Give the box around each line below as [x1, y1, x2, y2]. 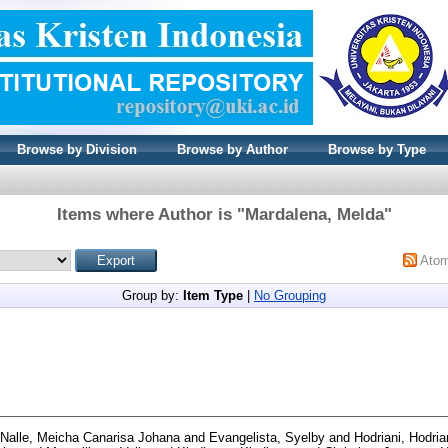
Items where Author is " [56, 205, 245, 224]
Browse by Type [328, 142, 426, 157]
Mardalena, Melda [244, 205, 384, 224]
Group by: [122, 288, 183, 303]
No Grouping [254, 288, 326, 303]
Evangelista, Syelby [209, 429, 325, 445]
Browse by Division [17, 142, 137, 157]
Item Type [183, 288, 243, 303]
